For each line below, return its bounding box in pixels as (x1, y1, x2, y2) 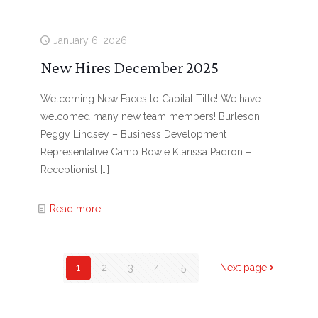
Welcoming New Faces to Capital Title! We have (40, 93, 261, 104)
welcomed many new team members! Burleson (40, 111, 260, 122)
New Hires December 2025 (40, 57, 219, 77)
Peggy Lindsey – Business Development (40, 128, 226, 140)
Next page (219, 262, 267, 273)
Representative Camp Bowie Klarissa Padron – (40, 146, 251, 158)
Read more (49, 203, 101, 214)
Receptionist (40, 164, 97, 175)
